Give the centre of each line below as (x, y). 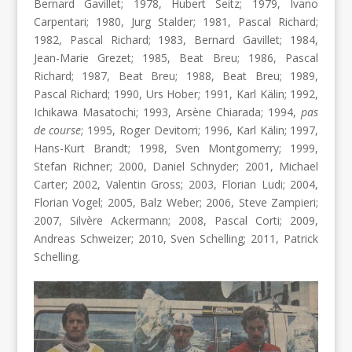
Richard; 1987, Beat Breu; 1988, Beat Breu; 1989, (176, 76)
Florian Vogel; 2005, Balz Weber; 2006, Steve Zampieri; (176, 203)
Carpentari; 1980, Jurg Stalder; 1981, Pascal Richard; (176, 22)
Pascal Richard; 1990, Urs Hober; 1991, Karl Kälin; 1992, (176, 94)
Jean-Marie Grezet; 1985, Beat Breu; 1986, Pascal (176, 58)
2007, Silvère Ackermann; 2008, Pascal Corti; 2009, (176, 221)
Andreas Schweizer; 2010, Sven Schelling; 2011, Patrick (176, 239)
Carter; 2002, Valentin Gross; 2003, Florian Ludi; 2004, (176, 185)
